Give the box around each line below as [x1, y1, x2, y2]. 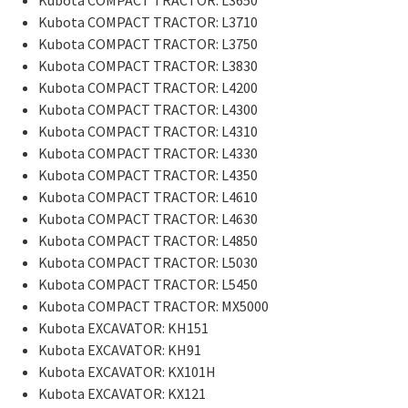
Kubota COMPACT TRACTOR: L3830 [38, 56, 259, 75]
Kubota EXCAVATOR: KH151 [38, 318, 209, 337]
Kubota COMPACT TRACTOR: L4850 [38, 230, 259, 250]
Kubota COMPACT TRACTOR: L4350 [38, 165, 259, 184]
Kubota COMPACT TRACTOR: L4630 [38, 209, 259, 228]
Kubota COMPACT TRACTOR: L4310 [38, 121, 259, 140]
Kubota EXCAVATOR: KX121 [38, 383, 207, 403]
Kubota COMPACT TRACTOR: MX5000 [38, 296, 270, 315]
